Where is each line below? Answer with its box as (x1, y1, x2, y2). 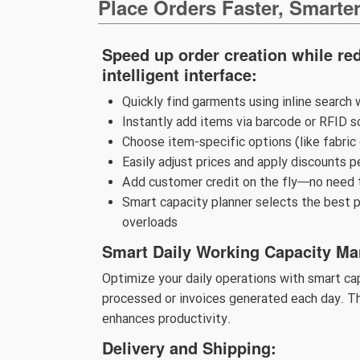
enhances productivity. (102, 309, 231, 329)
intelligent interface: (102, 63, 257, 86)
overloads (122, 213, 178, 233)
